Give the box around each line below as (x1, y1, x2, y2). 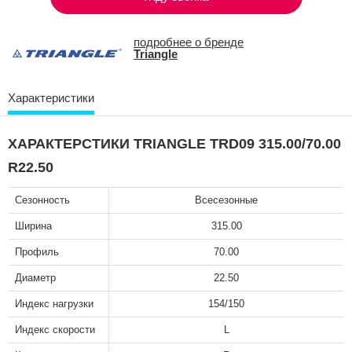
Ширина (15, 219, 52, 232)
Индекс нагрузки (15, 297, 93, 310)
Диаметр (15, 271, 56, 284)
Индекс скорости (15, 323, 95, 335)
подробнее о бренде (134, 35, 244, 49)
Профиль (15, 245, 59, 258)
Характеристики (8, 90, 94, 104)
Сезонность (15, 193, 70, 206)
